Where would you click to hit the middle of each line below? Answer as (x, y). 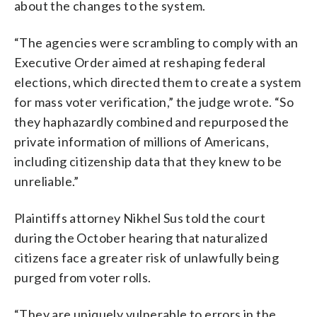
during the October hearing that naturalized (141, 237)
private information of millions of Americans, (142, 141)
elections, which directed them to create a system (158, 82)
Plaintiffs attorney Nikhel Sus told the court (140, 218)
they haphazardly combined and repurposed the (152, 121)
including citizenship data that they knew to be (148, 161)
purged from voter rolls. (83, 277)
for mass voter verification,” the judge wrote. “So (154, 102)
